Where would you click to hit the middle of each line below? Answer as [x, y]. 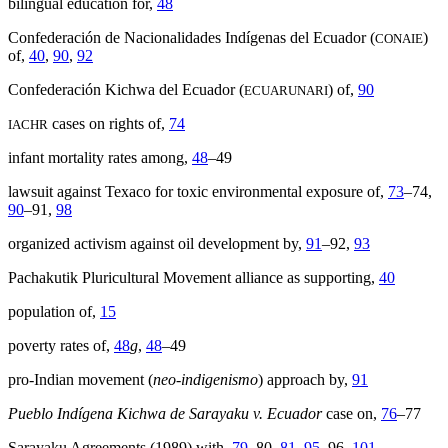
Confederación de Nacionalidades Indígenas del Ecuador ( [191, 38]
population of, [54, 312]
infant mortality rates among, [100, 158]
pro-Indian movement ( [80, 380]
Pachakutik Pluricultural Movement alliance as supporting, [193, 278]
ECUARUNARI [286, 91]
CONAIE [399, 39]
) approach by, [305, 380]
